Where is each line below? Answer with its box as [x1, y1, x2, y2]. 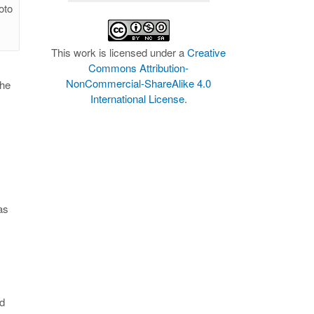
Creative [187, 45, 226, 60]
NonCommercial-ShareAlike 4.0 [66, 76, 212, 90]
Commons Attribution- [88, 60, 189, 75]
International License [90, 91, 184, 106]
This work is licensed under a [51, 45, 188, 60]
